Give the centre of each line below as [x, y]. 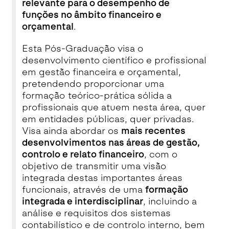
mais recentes [153, 131]
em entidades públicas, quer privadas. [108, 119]
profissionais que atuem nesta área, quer [113, 107]
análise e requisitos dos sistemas [96, 213]
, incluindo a [170, 201]
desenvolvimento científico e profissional [114, 60]
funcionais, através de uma [83, 190]
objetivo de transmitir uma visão [94, 166]
